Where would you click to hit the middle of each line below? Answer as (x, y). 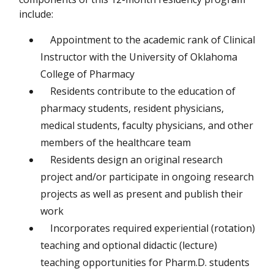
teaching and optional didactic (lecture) (129, 245)
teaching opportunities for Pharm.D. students (147, 262)
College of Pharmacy (89, 74)
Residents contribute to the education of (138, 91)
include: (37, 14)
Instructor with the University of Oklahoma (139, 57)
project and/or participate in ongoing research (147, 176)
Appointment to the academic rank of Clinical (148, 39)
